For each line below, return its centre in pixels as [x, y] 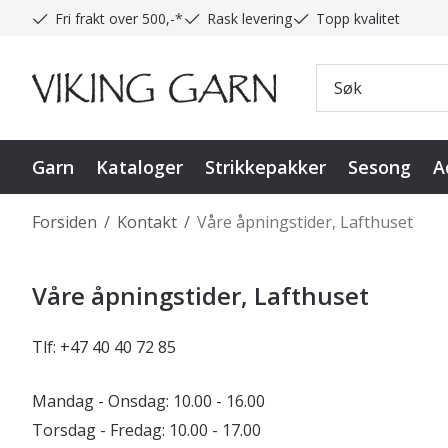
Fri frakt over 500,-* [119, 18]
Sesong [379, 166]
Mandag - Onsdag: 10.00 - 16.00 [148, 400]
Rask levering [249, 18]
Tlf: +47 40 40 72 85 [104, 346]
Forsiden [64, 221]
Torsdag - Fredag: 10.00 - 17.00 [146, 429]
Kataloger [139, 166]
